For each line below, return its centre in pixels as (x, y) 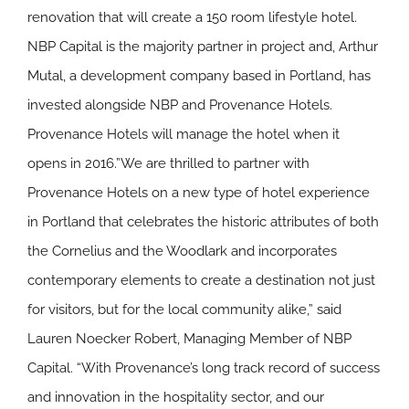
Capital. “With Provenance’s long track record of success (204, 368)
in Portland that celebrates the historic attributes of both (203, 222)
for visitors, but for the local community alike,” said (184, 309)
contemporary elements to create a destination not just (201, 280)
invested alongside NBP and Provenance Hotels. (180, 105)
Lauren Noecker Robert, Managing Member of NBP (189, 339)
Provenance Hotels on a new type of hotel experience (199, 193)
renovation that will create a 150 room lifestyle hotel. (192, 17)
